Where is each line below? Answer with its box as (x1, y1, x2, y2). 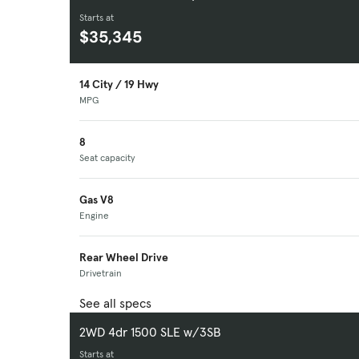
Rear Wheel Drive (79, 250, 168, 265)
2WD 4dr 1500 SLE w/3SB (79, 324, 221, 341)
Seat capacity (79, 151, 135, 164)
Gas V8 (79, 192, 114, 208)
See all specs (79, 295, 151, 312)
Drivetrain (79, 267, 122, 280)
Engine (79, 209, 109, 222)
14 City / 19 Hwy (79, 77, 159, 92)
